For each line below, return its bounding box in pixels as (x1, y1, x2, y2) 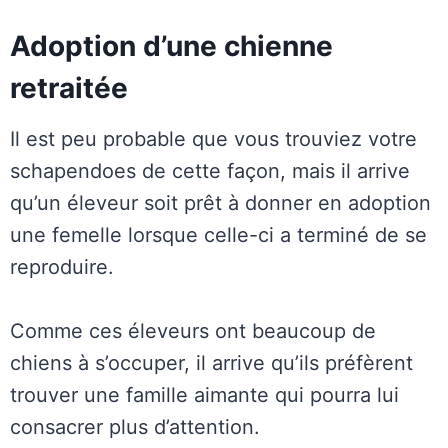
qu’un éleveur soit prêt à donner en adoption (10, 191, 431, 216)
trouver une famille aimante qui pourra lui (10, 383, 399, 408)
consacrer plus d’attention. (10, 415, 260, 440)
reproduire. (10, 255, 114, 280)
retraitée (10, 71, 128, 106)
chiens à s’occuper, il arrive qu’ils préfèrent (10, 351, 413, 376)
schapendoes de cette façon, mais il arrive (10, 159, 410, 184)
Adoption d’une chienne (10, 29, 333, 64)
